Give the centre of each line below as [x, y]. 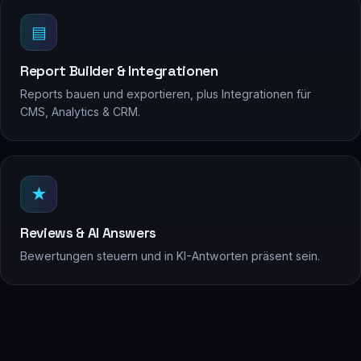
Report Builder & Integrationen [119, 71]
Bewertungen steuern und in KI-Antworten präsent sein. [170, 256]
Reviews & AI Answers [89, 233]
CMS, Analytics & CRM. [80, 112]
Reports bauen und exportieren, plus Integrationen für [166, 94]
